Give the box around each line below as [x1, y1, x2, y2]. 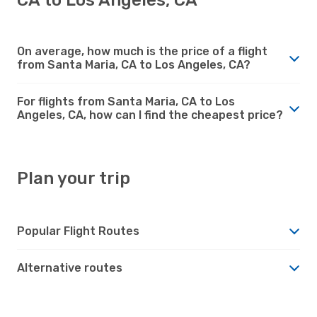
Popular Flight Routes [17, 224, 139, 238]
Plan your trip [17, 168, 130, 188]
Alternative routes [17, 260, 122, 275]
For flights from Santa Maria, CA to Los [17, 94, 235, 108]
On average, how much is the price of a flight [17, 44, 267, 58]
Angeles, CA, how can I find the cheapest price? [17, 108, 283, 122]
